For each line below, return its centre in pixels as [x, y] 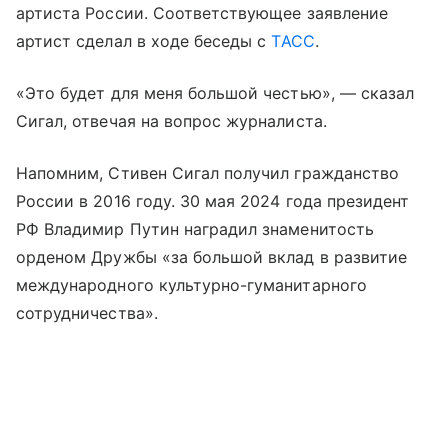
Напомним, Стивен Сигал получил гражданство [208, 173]
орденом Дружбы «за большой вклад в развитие [212, 257]
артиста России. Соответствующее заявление [202, 13]
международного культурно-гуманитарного [191, 285]
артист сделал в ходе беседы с [144, 41]
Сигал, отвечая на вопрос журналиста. [171, 121]
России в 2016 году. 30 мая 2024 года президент [213, 201]
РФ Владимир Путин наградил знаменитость [195, 229]
